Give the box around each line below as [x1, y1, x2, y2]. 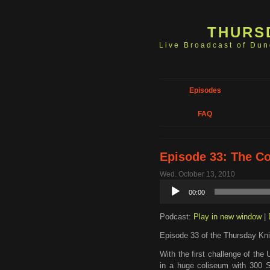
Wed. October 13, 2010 [160, 170, 235, 178]
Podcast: [160, 212, 193, 221]
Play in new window [193, 212, 262, 221]
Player [159, 192, 180, 200]
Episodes [189, 86, 221, 95]
